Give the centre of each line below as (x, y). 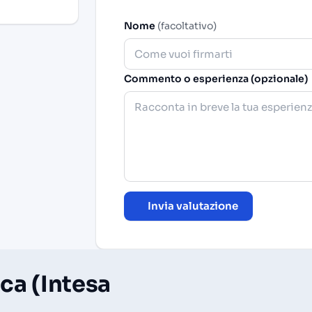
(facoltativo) (187, 26)
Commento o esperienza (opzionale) (216, 79)
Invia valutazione (193, 206)
